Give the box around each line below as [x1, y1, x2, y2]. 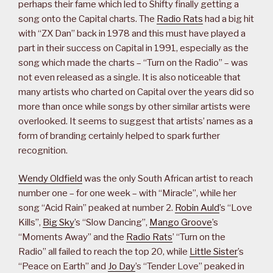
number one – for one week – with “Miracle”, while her [18, 188, 236, 199]
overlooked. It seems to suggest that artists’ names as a [18, 115, 253, 127]
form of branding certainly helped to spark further [18, 130, 220, 141]
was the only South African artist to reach [82, 173, 253, 185]
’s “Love [219, 202, 252, 214]
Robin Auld [175, 202, 219, 214]
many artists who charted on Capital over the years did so [18, 86, 254, 97]
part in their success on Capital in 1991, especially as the [18, 42, 249, 54]
